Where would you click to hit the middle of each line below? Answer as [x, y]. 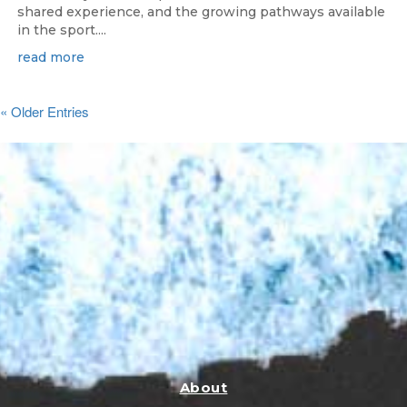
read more [51, 58]
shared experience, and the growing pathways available [201, 12]
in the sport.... [62, 30]
